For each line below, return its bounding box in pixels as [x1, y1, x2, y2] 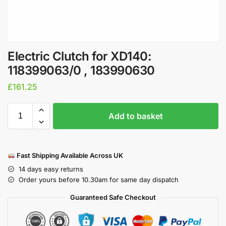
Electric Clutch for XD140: [8, 49, 151, 64]
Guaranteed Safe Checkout [70, 193, 156, 201]
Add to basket [108, 110, 163, 121]
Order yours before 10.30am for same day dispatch [19, 175, 179, 184]
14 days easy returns [19, 164, 83, 173]
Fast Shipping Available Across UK [15, 151, 123, 159]
